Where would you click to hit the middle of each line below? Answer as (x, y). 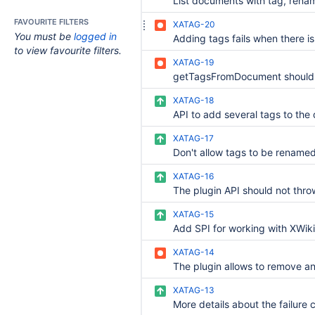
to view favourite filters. (68, 50)
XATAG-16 (193, 176)
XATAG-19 (193, 62)
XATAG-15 (193, 214)
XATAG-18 (193, 100)
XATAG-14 (194, 252)
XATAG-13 (194, 290)
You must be (44, 36)
